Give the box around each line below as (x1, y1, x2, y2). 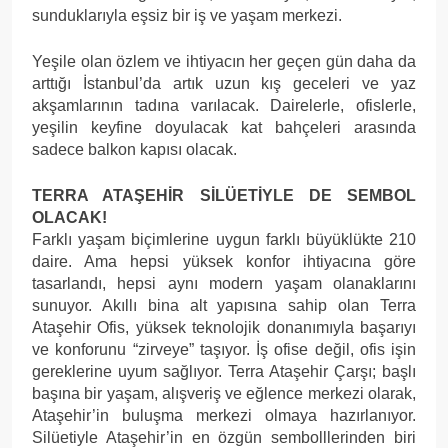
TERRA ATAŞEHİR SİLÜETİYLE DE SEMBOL (32, 186, 416, 204)
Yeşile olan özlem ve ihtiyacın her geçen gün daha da (32, 52, 416, 70)
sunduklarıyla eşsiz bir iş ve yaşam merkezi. (32, 6, 342, 24)
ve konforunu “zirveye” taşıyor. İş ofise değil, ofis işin (32, 340, 416, 358)
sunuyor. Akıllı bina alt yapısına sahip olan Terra (32, 296, 416, 314)
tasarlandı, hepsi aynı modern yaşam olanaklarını (32, 274, 416, 292)
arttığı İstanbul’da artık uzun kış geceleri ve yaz (32, 74, 416, 92)
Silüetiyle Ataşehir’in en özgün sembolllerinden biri (32, 428, 416, 446)
